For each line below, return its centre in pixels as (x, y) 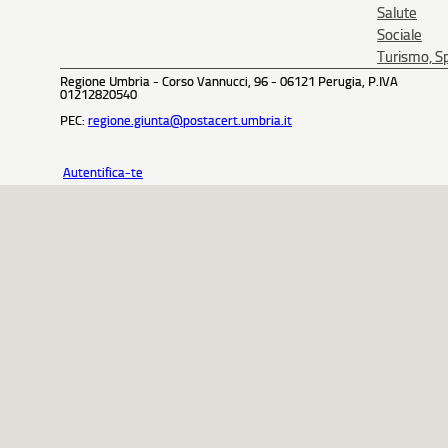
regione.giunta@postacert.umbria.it (190, 120)
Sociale (399, 35)
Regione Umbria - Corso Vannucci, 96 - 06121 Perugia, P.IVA (229, 81)
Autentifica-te (103, 172)
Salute (397, 13)
